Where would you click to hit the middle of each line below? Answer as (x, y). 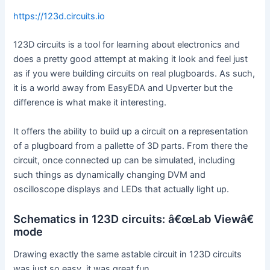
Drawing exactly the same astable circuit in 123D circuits (128, 255)
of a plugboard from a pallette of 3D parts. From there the (131, 146)
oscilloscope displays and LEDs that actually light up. (121, 189)
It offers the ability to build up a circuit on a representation (131, 131)
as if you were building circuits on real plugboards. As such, (134, 74)
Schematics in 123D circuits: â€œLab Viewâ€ (134, 219)
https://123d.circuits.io (59, 16)
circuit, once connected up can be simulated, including (124, 160)
